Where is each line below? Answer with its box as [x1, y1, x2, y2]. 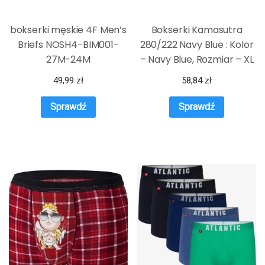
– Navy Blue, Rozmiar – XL [140, 53, 254, 67]
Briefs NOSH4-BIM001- [17, 38, 119, 52]
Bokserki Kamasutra [151, 23, 243, 37]
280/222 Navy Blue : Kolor [140, 38, 254, 52]
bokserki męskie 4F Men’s [9, 23, 127, 37]
